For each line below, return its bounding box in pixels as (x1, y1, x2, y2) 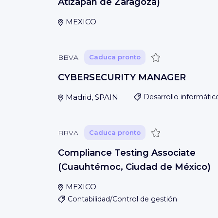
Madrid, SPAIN (65, 92, 118, 102)
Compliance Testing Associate (58, 147, 196, 158)
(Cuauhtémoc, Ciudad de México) (58, 162, 211, 172)
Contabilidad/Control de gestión (68, 195, 177, 203)
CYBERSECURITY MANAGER (58, 72, 186, 83)
